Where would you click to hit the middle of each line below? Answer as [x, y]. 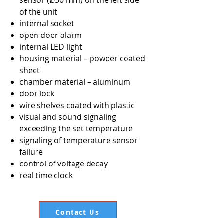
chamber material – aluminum [75, 82]
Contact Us [77, 212]
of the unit [38, 12]
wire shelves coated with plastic [77, 105]
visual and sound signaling [68, 117]
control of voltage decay [64, 163]
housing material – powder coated [82, 58]
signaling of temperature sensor [79, 140]
